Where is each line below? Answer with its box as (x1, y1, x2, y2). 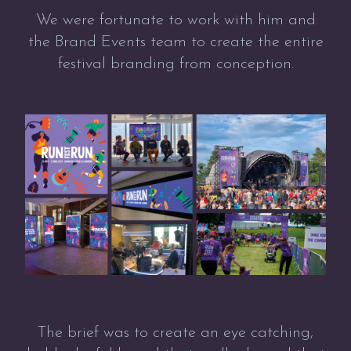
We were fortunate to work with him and (35, 13, 316, 28)
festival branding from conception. (57, 56, 294, 72)
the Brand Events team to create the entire (27, 34, 324, 50)
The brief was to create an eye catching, (38, 324, 313, 341)
